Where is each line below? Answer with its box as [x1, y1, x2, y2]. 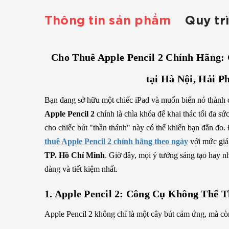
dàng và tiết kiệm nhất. [44, 165, 118, 173]
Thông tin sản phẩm [44, 15, 171, 27]
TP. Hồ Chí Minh [44, 151, 105, 159]
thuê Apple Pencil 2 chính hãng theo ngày [44, 137, 188, 146]
